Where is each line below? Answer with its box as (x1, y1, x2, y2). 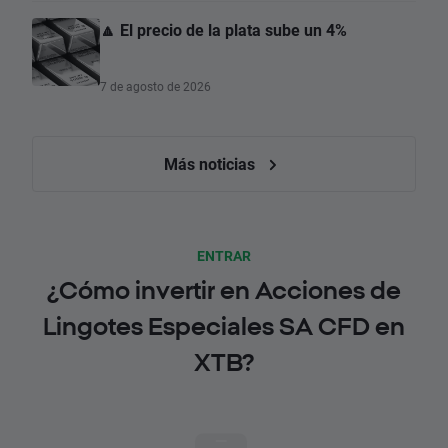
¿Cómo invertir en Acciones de (47, 276, 401, 305)
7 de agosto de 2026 (100, 78, 211, 95)
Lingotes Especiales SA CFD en (43, 312, 405, 341)
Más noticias (163, 153, 259, 175)
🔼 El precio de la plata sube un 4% (100, 19, 347, 41)
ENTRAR (197, 246, 251, 266)
